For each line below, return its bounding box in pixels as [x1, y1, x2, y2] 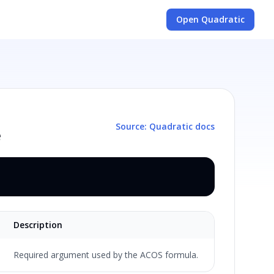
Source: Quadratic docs [115, 120, 215, 132]
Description [13, 219, 62, 231]
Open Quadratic [176, 13, 245, 25]
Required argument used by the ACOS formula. [13, 249, 198, 261]
